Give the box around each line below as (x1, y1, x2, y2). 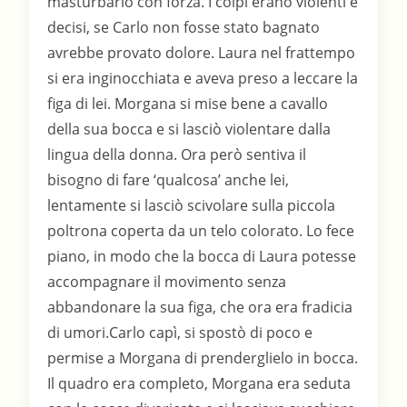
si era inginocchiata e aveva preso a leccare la (47, 68, 359, 89)
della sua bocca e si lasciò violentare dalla (47, 119, 332, 140)
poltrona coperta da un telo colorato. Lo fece (47, 221, 355, 242)
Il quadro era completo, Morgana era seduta (47, 373, 352, 394)
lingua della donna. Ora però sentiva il (47, 144, 307, 165)
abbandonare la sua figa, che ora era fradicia (47, 297, 353, 318)
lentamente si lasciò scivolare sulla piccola (47, 195, 336, 216)
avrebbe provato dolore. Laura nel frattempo (47, 43, 356, 64)
